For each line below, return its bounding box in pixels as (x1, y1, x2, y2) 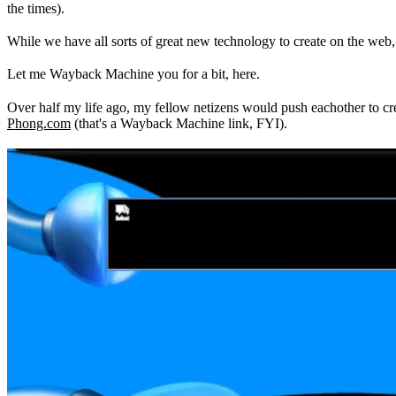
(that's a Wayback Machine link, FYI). (71, 115, 287, 131)
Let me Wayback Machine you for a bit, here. (7, 66, 260, 82)
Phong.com (7, 115, 71, 131)
